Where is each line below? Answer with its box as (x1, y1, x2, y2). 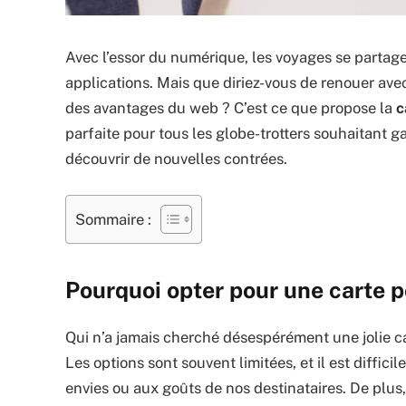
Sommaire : (75, 209, 151, 228)
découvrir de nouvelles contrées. (65, 150, 287, 169)
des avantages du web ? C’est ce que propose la (65, 99, 396, 118)
